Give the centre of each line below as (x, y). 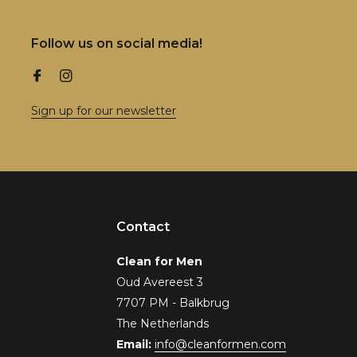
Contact (143, 227)
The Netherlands (163, 324)
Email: (135, 344)
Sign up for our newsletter (104, 111)
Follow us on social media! (117, 43)
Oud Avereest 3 (160, 282)
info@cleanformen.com (220, 344)
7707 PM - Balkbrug (173, 303)
